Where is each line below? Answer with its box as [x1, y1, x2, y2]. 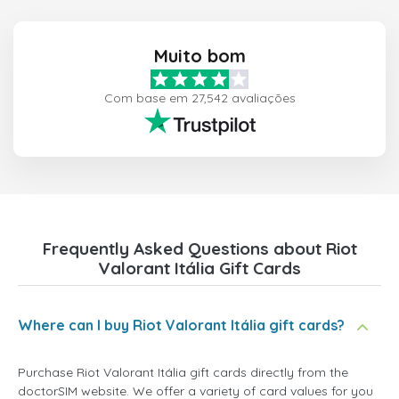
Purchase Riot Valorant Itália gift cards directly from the [18, 364, 348, 381]
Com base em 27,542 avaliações [103, 90, 296, 107]
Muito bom [153, 45, 246, 68]
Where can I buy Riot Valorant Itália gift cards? [18, 316, 345, 335]
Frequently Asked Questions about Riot [42, 238, 357, 260]
